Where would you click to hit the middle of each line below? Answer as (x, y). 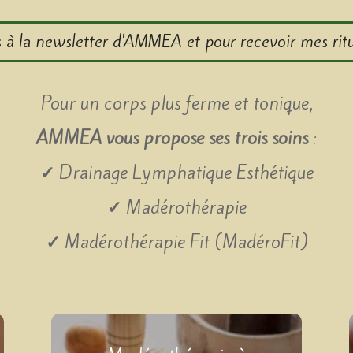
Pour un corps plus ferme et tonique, (176, 103)
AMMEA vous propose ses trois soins (172, 137)
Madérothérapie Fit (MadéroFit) (184, 242)
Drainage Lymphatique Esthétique (184, 172)
